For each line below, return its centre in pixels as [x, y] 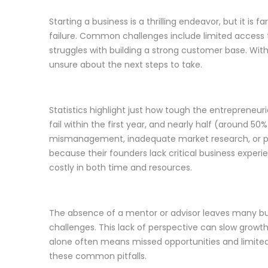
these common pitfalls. [98, 256]
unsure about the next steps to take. [125, 64]
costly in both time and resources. [120, 167]
